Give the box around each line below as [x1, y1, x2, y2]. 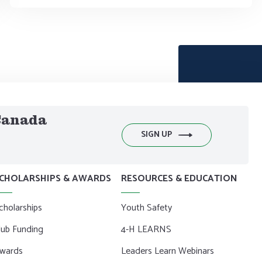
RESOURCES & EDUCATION [120, 170, 237, 187]
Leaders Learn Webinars [120, 243, 214, 259]
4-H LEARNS [120, 221, 171, 237]
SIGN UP [140, 128, 172, 142]
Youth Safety [120, 199, 172, 216]
